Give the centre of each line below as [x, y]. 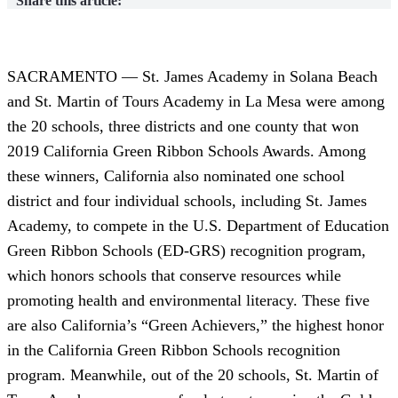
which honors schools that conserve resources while [174, 276]
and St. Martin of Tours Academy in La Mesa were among [196, 102]
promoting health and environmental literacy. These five [188, 301]
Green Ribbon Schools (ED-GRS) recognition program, [187, 251]
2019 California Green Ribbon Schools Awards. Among [187, 151]
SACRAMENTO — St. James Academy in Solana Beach [192, 77]
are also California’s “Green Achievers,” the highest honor [195, 326]
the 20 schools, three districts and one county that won [183, 127]
